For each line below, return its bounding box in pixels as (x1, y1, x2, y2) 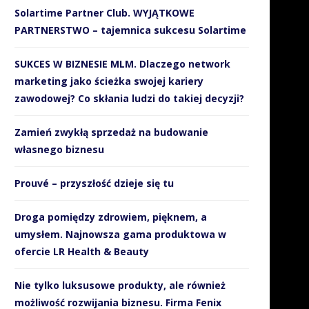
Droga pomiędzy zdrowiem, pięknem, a (14, 210, 207, 223)
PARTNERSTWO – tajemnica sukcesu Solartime (14, 23, 246, 37)
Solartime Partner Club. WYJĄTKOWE (14, 6, 195, 19)
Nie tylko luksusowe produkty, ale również (14, 279, 226, 292)
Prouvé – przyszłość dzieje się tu (14, 177, 174, 190)
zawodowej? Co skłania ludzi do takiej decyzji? (14, 92, 244, 105)
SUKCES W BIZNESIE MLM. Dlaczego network (14, 57, 230, 70)
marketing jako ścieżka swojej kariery (14, 74, 203, 88)
